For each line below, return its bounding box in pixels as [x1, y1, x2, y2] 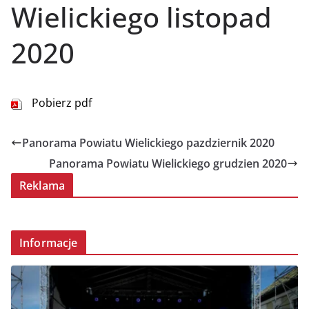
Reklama [19, 177, 66, 193]
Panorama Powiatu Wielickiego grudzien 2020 [49, 155, 287, 171]
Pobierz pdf [32, 94, 92, 110]
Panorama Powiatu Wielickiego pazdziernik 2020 [22, 134, 275, 150]
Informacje [19, 235, 78, 250]
